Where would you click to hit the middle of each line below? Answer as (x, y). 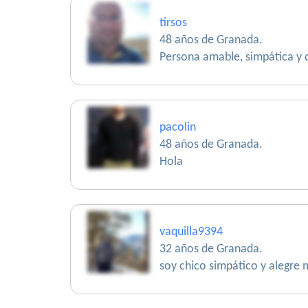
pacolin (178, 128)
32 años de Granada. (211, 249)
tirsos (173, 23)
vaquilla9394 (191, 232)
